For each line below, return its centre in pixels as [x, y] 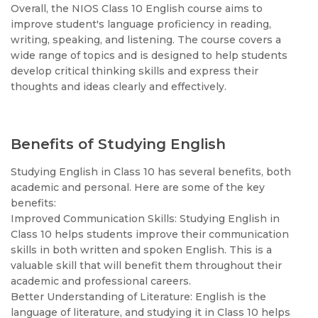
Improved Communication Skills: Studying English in [145, 219]
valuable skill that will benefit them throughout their [146, 265]
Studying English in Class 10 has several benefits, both [151, 172]
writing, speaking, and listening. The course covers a [146, 40]
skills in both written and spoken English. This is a [141, 250]
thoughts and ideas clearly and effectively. [120, 87]
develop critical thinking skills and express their [135, 71]
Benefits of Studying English [118, 144]
